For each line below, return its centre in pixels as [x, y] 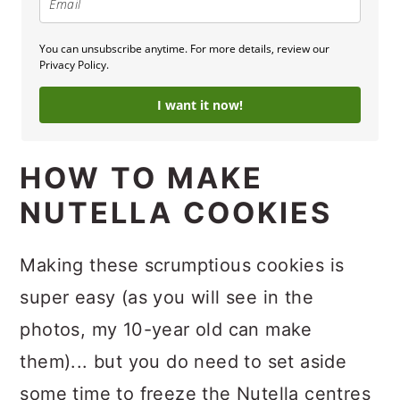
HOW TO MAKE [142, 178]
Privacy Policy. [74, 64]
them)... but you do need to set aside [183, 361]
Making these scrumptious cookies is [182, 265]
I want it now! [200, 104]
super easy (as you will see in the [167, 297]
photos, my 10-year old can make [166, 329]
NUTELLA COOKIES [176, 212]
